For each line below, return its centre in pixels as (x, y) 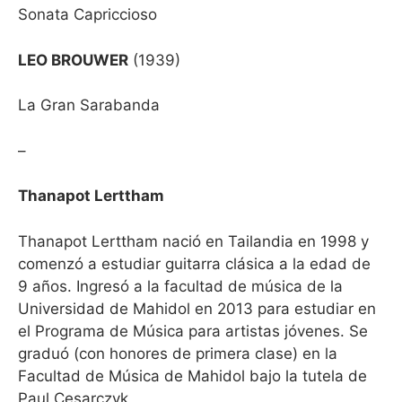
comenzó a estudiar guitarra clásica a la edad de (194, 263)
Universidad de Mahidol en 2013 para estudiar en (197, 308)
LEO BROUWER (73, 60)
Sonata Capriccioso (87, 14)
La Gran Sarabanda (89, 105)
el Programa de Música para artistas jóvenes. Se (193, 331)
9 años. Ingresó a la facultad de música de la (180, 286)
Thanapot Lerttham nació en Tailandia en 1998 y (193, 241)
